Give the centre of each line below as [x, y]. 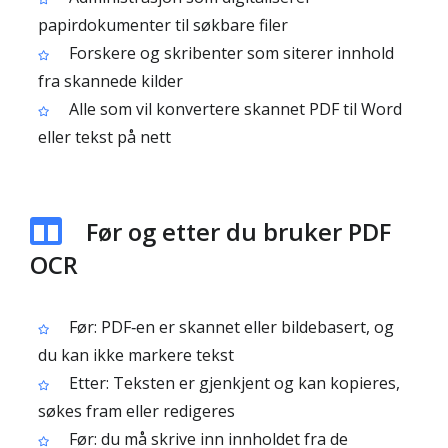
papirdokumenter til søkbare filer [163, 25]
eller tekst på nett [104, 137]
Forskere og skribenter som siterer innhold [229, 53]
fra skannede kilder [110, 81]
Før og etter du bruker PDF [238, 231]
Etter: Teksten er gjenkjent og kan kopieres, [232, 383]
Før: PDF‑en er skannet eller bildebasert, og [229, 327]
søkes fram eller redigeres [136, 411]
